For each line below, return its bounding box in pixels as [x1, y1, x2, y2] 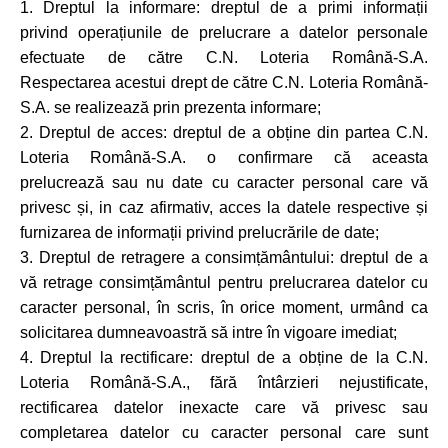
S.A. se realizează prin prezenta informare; [20, 99, 321, 116]
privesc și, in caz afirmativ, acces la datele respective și [20, 199, 428, 216]
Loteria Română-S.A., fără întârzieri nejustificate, [20, 374, 428, 391]
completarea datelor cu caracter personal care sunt [20, 424, 428, 441]
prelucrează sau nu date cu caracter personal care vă [20, 174, 428, 191]
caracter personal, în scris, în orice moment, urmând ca [20, 299, 428, 316]
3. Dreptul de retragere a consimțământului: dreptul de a [20, 249, 428, 266]
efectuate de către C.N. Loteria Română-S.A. [20, 49, 428, 66]
